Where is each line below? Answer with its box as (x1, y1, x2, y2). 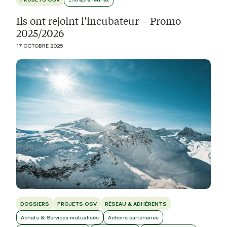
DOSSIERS (20, 201, 49, 207)
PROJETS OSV (57, 201, 97, 207)
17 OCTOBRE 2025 (16, 43, 63, 49)
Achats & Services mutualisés (21, 214, 99, 221)
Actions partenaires (108, 214, 159, 221)
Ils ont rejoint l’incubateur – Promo (16, 14, 181, 28)
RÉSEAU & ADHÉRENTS (105, 201, 167, 207)
